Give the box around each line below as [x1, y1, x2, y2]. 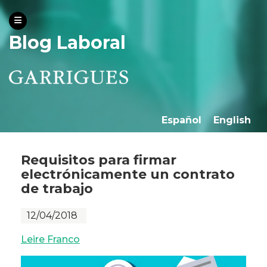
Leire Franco [21, 234, 80, 246]
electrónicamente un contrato [21, 166, 235, 183]
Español [162, 114, 201, 126]
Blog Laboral [9, 32, 126, 54]
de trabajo [21, 181, 93, 197]
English [213, 114, 251, 126]
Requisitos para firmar [21, 152, 176, 169]
